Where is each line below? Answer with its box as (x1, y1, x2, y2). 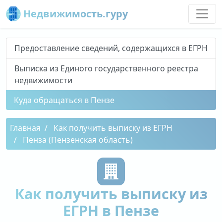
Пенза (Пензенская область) (23, 134, 133, 145)
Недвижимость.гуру (21, 7, 128, 20)
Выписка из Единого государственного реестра (14, 63, 198, 74)
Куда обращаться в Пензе (14, 95, 114, 106)
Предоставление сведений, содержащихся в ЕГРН (14, 43, 208, 54)
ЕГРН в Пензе (63, 201, 159, 220)
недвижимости (14, 75, 72, 86)
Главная (10, 122, 41, 133)
